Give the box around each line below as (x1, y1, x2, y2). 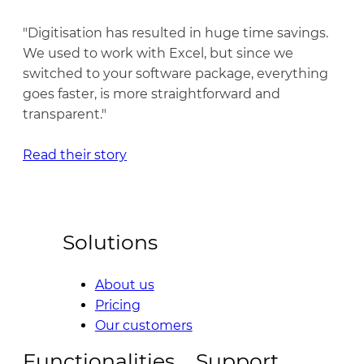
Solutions (62, 230, 158, 254)
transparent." (23, 106, 106, 122)
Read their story (23, 147, 127, 162)
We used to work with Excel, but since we (23, 45, 293, 61)
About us (94, 277, 154, 292)
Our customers (94, 318, 193, 333)
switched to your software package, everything (23, 66, 328, 81)
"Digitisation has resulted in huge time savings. (23, 25, 328, 41)
